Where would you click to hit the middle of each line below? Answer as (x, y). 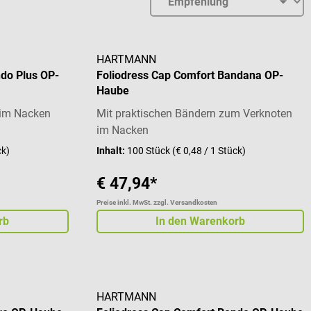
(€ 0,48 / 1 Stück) (209, 151)
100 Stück (149, 151)
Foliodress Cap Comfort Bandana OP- (190, 76)
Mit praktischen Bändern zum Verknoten (194, 114)
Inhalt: (111, 151)
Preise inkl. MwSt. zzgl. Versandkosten (157, 203)
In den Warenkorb (200, 221)
